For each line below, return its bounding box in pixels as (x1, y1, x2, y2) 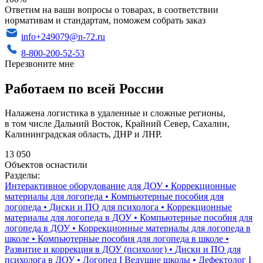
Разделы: (5, 170, 40, 181)
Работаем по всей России (5, 80, 164, 96)
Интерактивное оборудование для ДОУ (5, 181, 163, 191)
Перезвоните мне (5, 58, 74, 69)
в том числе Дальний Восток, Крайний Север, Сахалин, (5, 119, 230, 129)
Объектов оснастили (5, 160, 87, 170)
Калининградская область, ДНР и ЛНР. (5, 129, 162, 140)
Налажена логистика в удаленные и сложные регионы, (5, 108, 225, 119)
